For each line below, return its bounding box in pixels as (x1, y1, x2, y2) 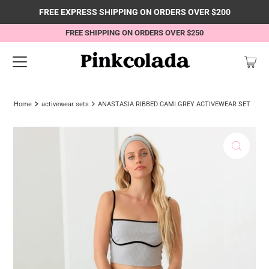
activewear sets (41, 100, 89, 109)
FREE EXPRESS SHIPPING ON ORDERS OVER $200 (38, 7, 231, 17)
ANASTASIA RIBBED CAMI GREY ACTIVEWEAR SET (98, 100, 251, 109)
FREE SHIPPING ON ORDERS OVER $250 (65, 28, 204, 37)
